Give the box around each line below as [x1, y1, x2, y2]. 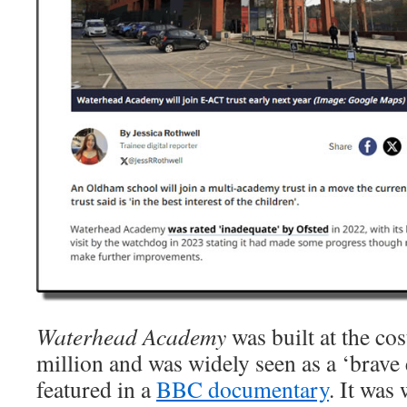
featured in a [36, 373, 156, 404]
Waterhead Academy [36, 321, 232, 352]
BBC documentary [156, 373, 329, 404]
